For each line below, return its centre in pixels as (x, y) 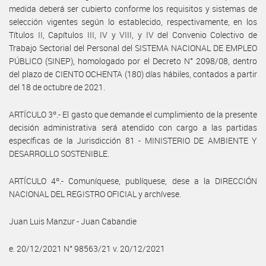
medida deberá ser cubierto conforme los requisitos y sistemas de (133, 8)
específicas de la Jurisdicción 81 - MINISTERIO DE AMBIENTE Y (133, 140)
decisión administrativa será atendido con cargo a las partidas (133, 127)
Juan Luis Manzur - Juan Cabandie (73, 221)
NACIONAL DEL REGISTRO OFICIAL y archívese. (95, 194)
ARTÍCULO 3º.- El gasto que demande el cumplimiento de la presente (133, 114)
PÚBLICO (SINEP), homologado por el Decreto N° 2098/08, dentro (133, 61)
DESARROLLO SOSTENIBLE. (59, 153)
